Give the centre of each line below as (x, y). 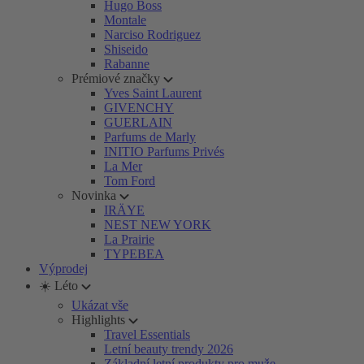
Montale (125, 20)
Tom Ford (130, 181)
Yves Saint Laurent (153, 93)
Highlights (98, 320)
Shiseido (126, 49)
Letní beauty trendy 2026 (169, 349)
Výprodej (63, 269)
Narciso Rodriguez (152, 35)
